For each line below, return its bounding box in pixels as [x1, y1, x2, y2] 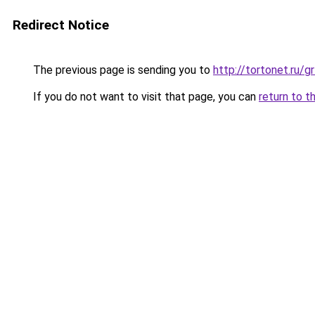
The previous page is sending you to [30, 63, 213, 77]
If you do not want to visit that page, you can [30, 90, 259, 103]
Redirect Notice [13, 17, 109, 33]
